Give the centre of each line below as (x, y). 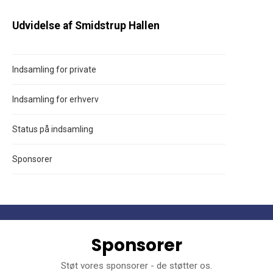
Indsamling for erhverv (55, 99)
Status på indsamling (53, 129)
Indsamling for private (54, 69)
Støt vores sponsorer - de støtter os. (136, 265)
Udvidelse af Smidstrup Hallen (86, 25)
